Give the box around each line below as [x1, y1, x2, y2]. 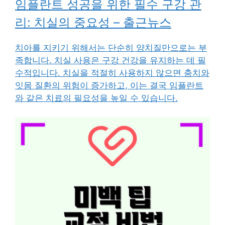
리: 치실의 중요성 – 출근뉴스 [15, 15, 171, 30]
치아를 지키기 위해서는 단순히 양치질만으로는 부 [15, 42, 207, 53]
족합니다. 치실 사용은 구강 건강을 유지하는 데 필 [15, 55, 206, 65]
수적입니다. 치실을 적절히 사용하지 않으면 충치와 [15, 67, 209, 78]
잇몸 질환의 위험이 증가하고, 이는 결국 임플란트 [15, 80, 203, 90]
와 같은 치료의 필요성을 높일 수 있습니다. [15, 92, 178, 103]
